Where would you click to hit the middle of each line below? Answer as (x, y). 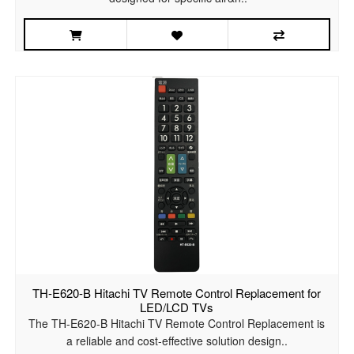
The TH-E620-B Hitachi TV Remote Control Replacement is (177, 324)
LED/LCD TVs (177, 307)
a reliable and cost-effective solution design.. (177, 341)
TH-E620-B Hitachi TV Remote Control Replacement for (177, 293)
